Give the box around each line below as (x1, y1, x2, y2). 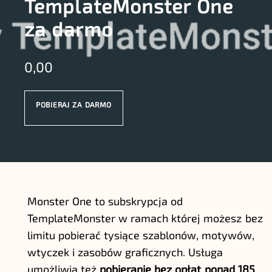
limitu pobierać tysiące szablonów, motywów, (27, 228, 255, 242)
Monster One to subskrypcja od (27, 194, 183, 208)
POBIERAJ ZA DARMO (36, 100, 112, 109)
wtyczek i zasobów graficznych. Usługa (27, 245, 223, 259)
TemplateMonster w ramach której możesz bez (27, 211, 263, 225)
